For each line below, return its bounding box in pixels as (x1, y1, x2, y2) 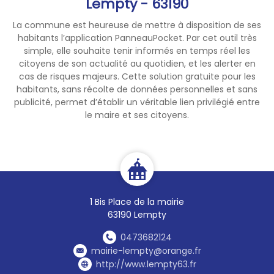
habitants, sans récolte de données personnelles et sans (17, 83, 257, 95)
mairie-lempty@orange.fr (91, 244, 201, 257)
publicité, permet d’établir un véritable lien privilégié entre (14, 95, 260, 108)
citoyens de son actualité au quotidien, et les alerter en (18, 57, 256, 70)
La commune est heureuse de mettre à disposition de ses (13, 18, 261, 31)
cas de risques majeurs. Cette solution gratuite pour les (18, 70, 256, 83)
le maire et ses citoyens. (85, 108, 189, 121)
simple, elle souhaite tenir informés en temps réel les (24, 44, 250, 57)
